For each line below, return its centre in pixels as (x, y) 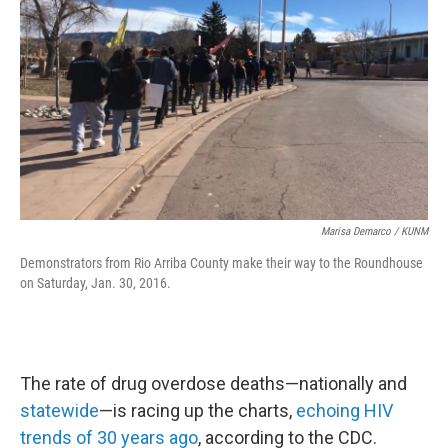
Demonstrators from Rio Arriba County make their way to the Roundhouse (221, 263)
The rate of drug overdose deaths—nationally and (213, 383)
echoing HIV (344, 410)
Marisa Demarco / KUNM (374, 231)
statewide (59, 410)
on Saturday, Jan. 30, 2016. (95, 283)
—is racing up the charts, (197, 410)
